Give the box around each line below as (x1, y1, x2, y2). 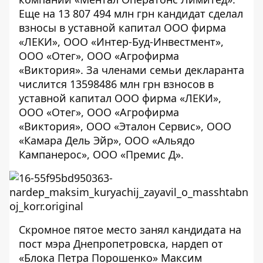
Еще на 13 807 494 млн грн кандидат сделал (19, 6, 243, 21)
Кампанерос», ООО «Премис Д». (19, 147, 184, 161)
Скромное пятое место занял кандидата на (19, 222, 241, 237)
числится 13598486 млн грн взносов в (19, 77, 214, 91)
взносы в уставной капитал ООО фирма (19, 21, 226, 35)
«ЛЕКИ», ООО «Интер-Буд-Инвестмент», (19, 35, 224, 49)
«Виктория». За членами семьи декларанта (19, 63, 244, 77)
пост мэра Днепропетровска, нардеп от (19, 237, 223, 251)
